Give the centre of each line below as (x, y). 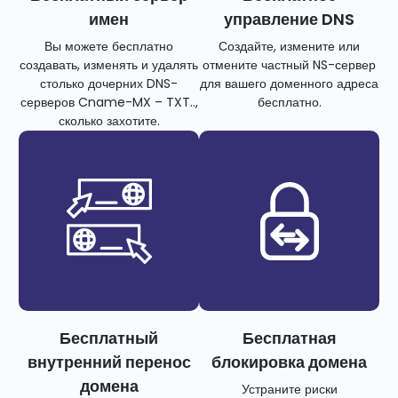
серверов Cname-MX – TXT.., (109, 103)
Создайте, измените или (289, 47)
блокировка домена (289, 362)
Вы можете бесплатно (109, 47)
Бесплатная (289, 338)
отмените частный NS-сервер (289, 65)
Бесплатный (109, 338)
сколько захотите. (109, 121)
